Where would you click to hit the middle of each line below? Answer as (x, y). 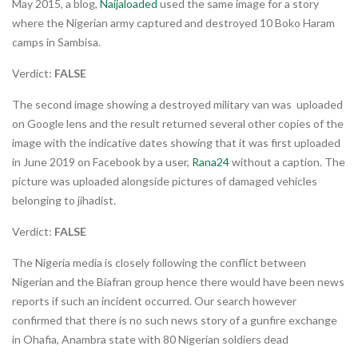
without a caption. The (287, 161)
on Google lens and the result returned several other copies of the (179, 123)
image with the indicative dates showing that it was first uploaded (176, 142)
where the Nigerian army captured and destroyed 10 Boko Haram (173, 22)
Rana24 (211, 161)
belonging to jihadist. (64, 200)
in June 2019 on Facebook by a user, (102, 161)
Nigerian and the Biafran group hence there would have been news (178, 281)
